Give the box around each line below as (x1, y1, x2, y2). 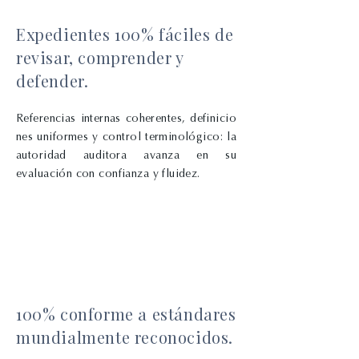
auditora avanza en (83, 148, 226, 162)
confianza (99, 167, 153, 180)
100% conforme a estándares (16, 303, 236, 325)
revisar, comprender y (16, 46, 184, 68)
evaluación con (16, 167, 99, 180)
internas (80, 111, 126, 125)
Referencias (16, 111, 81, 125)
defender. (16, 70, 89, 91)
